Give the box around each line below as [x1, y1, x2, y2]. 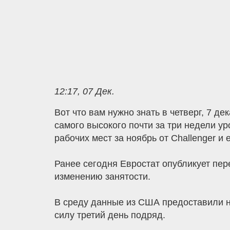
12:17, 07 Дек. [54, 86, 114, 97]
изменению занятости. [54, 171, 150, 182]
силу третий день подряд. [54, 210, 165, 221]
